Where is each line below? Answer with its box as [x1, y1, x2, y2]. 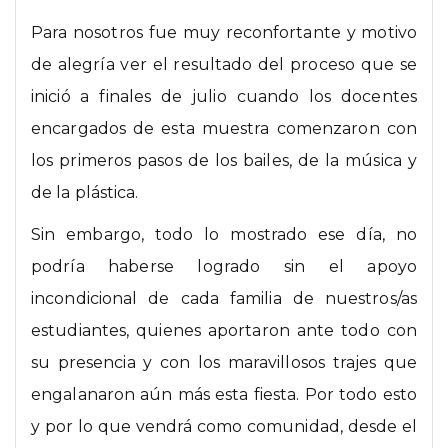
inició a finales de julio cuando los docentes [31, 87, 417, 107]
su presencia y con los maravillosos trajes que [31, 353, 417, 373]
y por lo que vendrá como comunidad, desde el [31, 417, 417, 437]
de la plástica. [31, 183, 139, 203]
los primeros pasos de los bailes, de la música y [31, 151, 417, 171]
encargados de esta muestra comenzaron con [31, 119, 417, 139]
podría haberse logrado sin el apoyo [31, 257, 417, 277]
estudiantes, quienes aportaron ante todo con [31, 321, 417, 341]
